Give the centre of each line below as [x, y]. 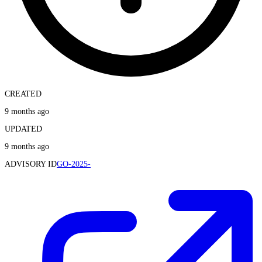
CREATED [23, 94]
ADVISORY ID [31, 164]
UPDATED [23, 129]
